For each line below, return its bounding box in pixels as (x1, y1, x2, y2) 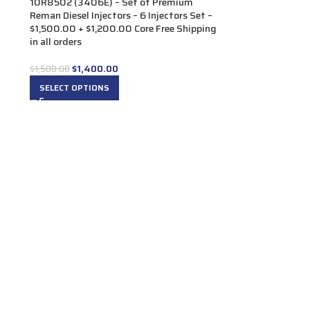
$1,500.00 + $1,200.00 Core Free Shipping (30, 21, 217, 36)
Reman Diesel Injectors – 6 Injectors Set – (30, 8, 212, 23)
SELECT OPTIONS (39, 81, 109, 94)
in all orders (30, 34, 82, 49)
